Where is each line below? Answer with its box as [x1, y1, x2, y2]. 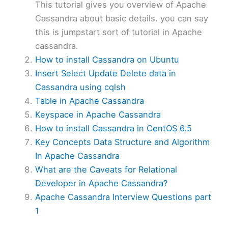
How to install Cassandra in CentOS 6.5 [35, 123, 192, 134]
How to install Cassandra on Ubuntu [35, 54, 180, 65]
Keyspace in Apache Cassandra [35, 109, 161, 120]
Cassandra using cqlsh [35, 82, 126, 93]
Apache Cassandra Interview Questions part [35, 192, 212, 203]
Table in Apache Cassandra [35, 96, 145, 106]
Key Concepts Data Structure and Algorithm [35, 137, 210, 148]
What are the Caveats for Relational [35, 164, 178, 175]
